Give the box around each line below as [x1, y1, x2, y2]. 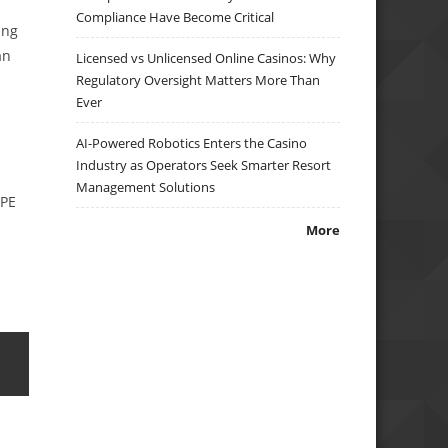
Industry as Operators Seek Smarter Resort [76, 156, 332, 175]
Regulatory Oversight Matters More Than [76, 71, 321, 90]
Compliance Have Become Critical [76, 8, 275, 27]
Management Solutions [76, 178, 216, 197]
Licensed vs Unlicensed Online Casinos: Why [76, 49, 337, 68]
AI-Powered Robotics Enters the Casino [76, 134, 308, 153]
